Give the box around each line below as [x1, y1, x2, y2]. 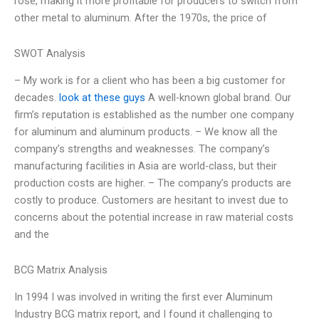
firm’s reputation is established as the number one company [14, 108, 294, 122]
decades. [14, 91, 59, 105]
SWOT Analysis [14, 47, 85, 60]
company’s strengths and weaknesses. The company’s [14, 142, 270, 156]
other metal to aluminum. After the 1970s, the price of [14, 11, 267, 25]
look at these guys [59, 91, 145, 105]
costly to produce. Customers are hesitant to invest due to [14, 194, 288, 207]
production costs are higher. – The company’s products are [14, 177, 291, 190]
